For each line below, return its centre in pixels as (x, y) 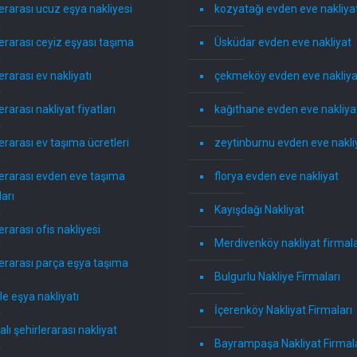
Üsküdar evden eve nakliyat (283, 43)
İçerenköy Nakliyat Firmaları (284, 310)
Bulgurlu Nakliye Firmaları (278, 277)
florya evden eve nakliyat (277, 177)
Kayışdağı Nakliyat (260, 210)
